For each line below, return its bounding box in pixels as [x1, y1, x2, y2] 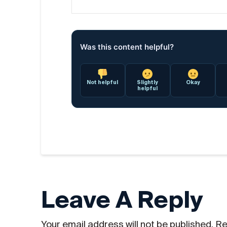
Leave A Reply [41, 186, 203, 212]
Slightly [137, 80, 159, 85]
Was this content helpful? [80, 42, 174, 52]
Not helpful [87, 80, 119, 85]
